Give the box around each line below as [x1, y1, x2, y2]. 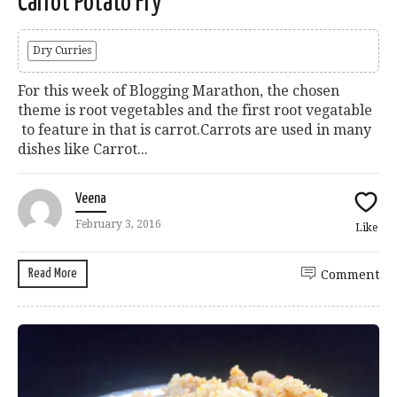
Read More [28, 266, 77, 280]
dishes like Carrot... [18, 140, 148, 158]
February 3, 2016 [75, 217, 161, 230]
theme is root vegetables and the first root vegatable [18, 101, 372, 119]
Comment [321, 267, 379, 282]
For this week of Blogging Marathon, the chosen [18, 82, 339, 99]
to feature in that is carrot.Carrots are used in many [18, 121, 371, 138]
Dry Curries [33, 43, 91, 57]
